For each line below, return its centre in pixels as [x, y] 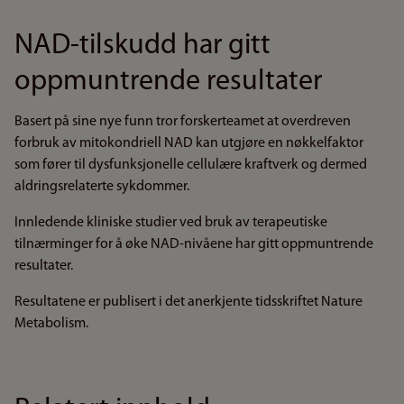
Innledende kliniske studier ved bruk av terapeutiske [171, 223]
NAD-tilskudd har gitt [142, 46]
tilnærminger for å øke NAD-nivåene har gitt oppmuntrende [194, 244]
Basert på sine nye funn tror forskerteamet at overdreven [183, 122]
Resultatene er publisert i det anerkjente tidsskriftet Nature [188, 302]
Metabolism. [51, 324]
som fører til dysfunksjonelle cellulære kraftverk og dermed [191, 165]
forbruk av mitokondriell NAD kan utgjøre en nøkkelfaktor [189, 143]
